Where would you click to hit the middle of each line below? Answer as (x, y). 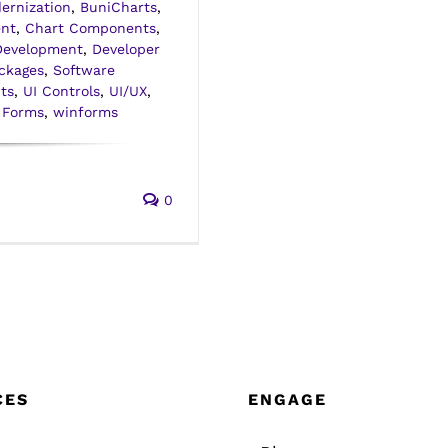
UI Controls (61, 91)
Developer (126, 49)
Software (84, 70)
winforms (85, 112)
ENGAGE (287, 400)
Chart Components (90, 28)
